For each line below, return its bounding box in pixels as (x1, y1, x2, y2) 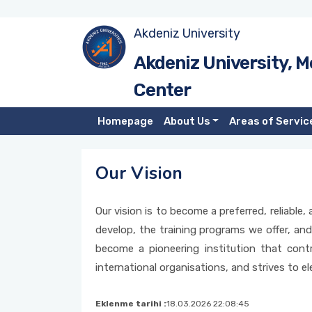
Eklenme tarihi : (95, 299, 166, 309)
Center (134, 79, 191, 101)
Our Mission (14, 118, 69, 130)
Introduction (14, 47, 75, 59)
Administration (14, 82, 86, 95)
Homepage (97, 115, 153, 127)
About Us (163, 115, 210, 127)
